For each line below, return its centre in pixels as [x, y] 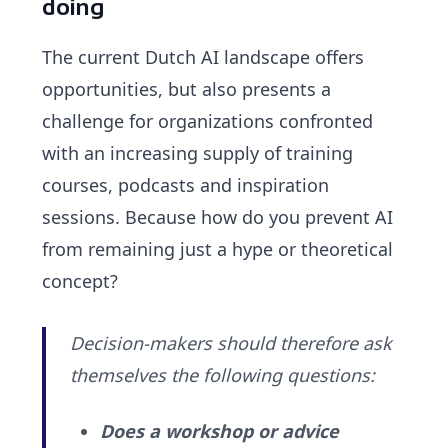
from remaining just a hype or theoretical [218, 249]
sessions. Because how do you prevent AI [218, 217]
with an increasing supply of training [198, 153]
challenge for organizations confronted [208, 121]
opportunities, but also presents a [187, 89]
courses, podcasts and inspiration [186, 185]
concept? [80, 281]
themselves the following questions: [223, 375]
